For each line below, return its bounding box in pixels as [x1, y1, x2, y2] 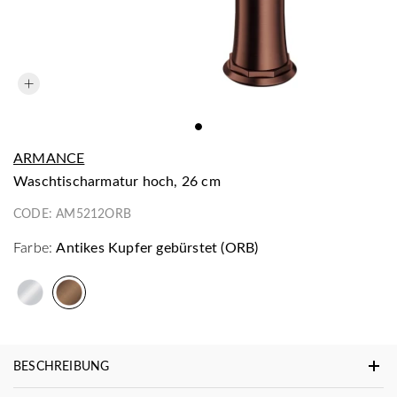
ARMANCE [13, 148, 85, 167]
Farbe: [13, 237, 53, 256]
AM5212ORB [56, 205, 132, 222]
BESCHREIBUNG [13, 357, 110, 374]
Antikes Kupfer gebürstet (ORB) [56, 237, 259, 256]
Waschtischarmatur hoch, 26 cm [27, 171, 221, 190]
